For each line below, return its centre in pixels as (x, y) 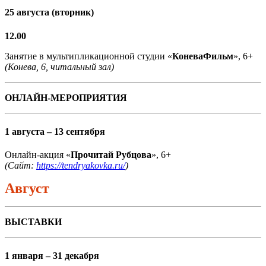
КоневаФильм (203, 56)
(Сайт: (20, 166)
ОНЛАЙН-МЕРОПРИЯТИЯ (66, 97)
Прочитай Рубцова (111, 155)
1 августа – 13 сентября (55, 131)
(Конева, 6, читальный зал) (59, 66)
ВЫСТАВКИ (33, 222)
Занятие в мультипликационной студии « (88, 56)
